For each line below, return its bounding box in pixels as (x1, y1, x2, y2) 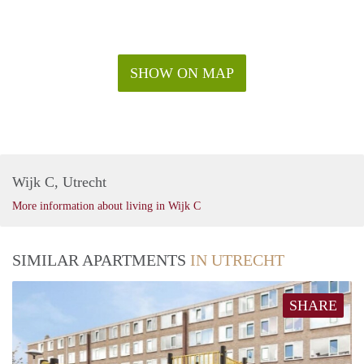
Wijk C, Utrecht (12, 173, 106, 190)
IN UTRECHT (190, 250, 284, 269)
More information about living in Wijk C (12, 199, 201, 212)
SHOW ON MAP (130, 64, 234, 81)
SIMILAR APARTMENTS (12, 250, 190, 269)
